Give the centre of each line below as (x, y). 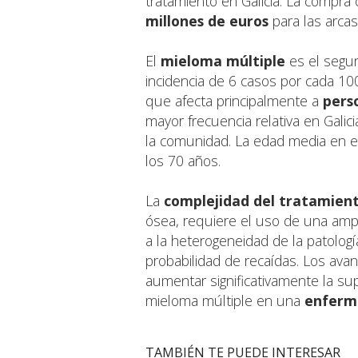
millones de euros (207, 21)
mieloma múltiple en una (225, 301)
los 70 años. (183, 161)
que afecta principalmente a (234, 101)
